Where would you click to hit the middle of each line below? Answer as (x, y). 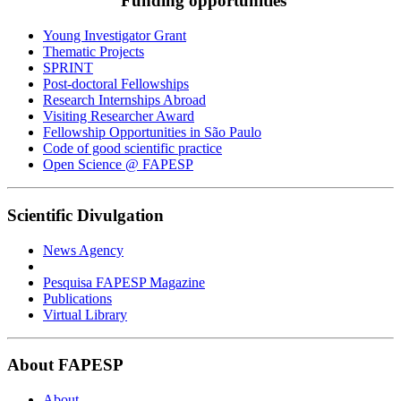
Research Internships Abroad (124, 100)
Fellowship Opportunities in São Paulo (152, 132)
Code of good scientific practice (132, 149)
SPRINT (68, 68)
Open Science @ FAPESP (118, 165)
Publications (77, 298)
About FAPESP (65, 365)
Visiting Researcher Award (119, 116)
